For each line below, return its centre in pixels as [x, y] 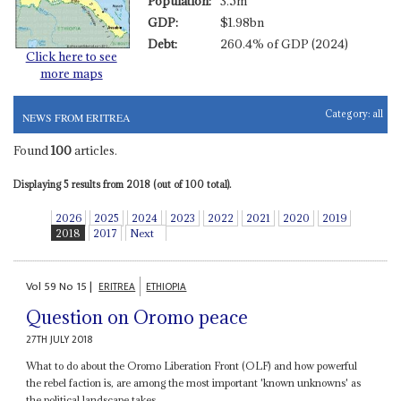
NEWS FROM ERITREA [76, 117]
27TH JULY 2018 [60, 340]
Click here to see [71, 57]
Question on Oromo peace [137, 318]
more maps [71, 74]
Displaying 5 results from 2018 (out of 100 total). [122, 184]
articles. [94, 150]
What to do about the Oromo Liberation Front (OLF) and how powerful [192, 366]
